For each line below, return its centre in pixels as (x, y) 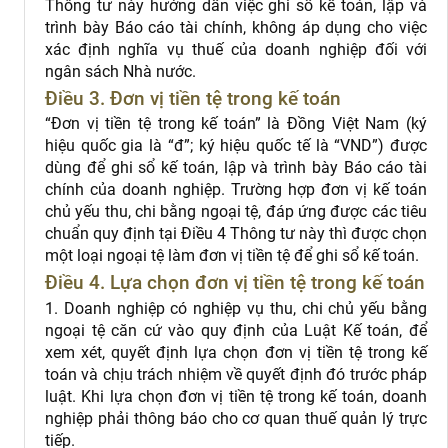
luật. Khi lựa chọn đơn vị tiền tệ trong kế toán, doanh (236, 396)
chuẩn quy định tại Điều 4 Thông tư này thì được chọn (236, 234)
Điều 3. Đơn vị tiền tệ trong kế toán (193, 98)
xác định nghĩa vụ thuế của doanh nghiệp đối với (236, 50)
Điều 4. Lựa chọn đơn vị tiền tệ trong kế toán (235, 283)
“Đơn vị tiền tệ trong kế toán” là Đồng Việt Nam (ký (236, 124)
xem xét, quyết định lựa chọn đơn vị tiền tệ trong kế (236, 352)
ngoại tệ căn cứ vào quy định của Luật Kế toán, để (236, 330)
